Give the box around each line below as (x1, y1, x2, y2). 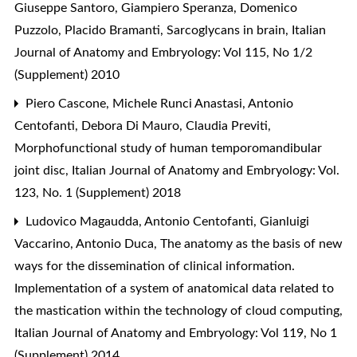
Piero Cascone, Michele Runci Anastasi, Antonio (22, 96, 293, 110)
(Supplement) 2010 (14, 68, 120, 81)
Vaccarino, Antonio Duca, (14, 237, 160, 250)
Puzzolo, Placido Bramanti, (14, 23, 167, 37)
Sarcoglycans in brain (167, 23, 288, 37)
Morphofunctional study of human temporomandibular (14, 141, 322, 155)
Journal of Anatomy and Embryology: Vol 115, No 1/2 (14, 45, 312, 59)
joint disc (14, 163, 69, 177)
